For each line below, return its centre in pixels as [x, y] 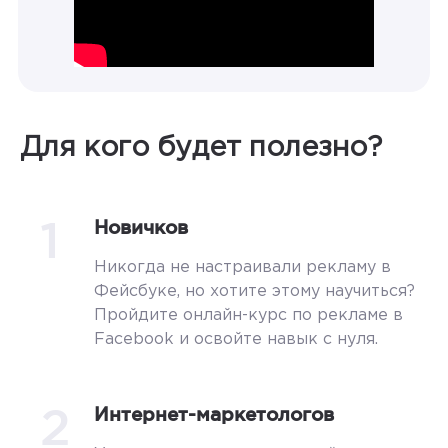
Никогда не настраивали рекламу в [242, 267]
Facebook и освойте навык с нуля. [236, 339]
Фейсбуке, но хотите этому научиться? [254, 291]
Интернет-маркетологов [214, 414]
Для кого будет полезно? [201, 148]
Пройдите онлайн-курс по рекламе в [248, 315]
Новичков [141, 227]
